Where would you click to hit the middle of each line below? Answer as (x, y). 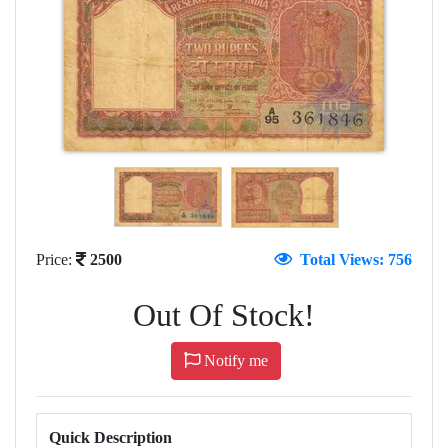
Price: (56, 259)
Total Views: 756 (352, 259)
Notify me (234, 360)
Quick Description (110, 437)
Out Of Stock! (224, 314)
